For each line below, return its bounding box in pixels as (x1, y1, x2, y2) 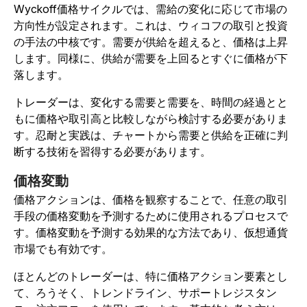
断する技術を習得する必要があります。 (14, 144, 211, 158)
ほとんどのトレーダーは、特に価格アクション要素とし (14, 269, 288, 283)
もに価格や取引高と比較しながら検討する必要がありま (14, 111, 288, 125)
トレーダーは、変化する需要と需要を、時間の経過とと (14, 95, 288, 109)
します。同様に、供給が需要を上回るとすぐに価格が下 (14, 51, 288, 65)
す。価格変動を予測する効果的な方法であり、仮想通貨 (14, 225, 288, 239)
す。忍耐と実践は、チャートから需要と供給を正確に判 (14, 127, 288, 142)
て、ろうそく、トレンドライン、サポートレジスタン (14, 285, 277, 299)
